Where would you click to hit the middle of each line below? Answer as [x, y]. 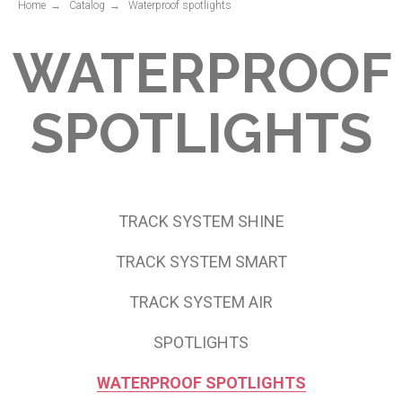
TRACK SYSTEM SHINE [201, 221]
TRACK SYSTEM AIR [201, 302]
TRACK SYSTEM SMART [201, 262]
